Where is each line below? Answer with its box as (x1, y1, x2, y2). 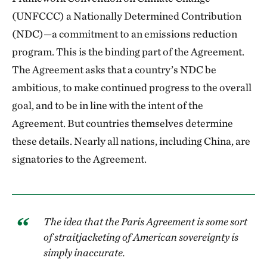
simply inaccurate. (44, 246, 125, 259)
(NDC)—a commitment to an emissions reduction (12, 27, 237, 40)
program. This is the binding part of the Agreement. (12, 45, 244, 58)
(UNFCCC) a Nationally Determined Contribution (12, 10, 241, 22)
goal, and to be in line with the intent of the (12, 99, 203, 111)
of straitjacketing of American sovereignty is (44, 231, 238, 243)
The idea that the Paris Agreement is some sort (44, 215, 247, 228)
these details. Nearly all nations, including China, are (12, 135, 250, 147)
